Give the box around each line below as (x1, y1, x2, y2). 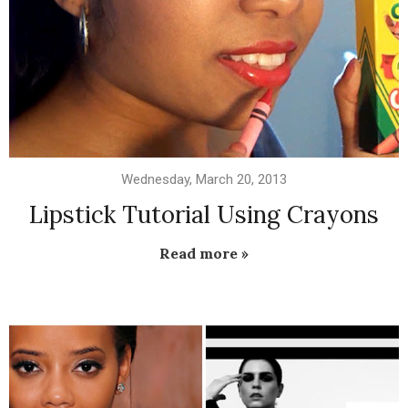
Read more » (159, 244, 249, 263)
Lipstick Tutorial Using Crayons (29, 199, 379, 230)
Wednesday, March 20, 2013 (121, 171, 287, 189)
